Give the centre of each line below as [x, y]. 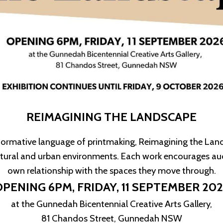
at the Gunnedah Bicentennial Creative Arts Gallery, [111, 204]
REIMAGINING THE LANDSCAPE [111, 117]
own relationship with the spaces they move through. [111, 170]
